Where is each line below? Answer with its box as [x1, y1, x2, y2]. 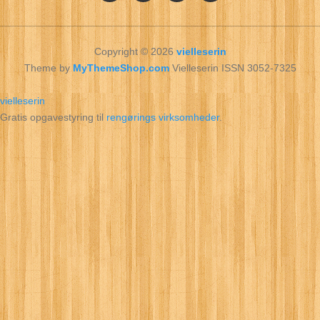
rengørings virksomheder [106, 111, 219, 123]
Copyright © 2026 [94, 46, 176, 57]
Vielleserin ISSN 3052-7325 [169, 62, 296, 74]
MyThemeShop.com [72, 62, 169, 74]
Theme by [24, 62, 73, 74]
